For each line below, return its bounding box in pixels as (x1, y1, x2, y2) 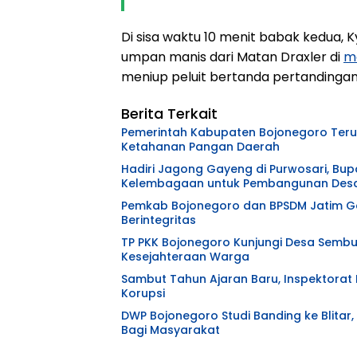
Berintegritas (121, 211, 196, 228)
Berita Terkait (121, 103, 218, 124)
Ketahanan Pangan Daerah (121, 138, 280, 155)
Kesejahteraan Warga (121, 248, 249, 265)
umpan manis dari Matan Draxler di (121, 47, 343, 66)
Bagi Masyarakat (121, 321, 220, 338)
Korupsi (121, 284, 165, 301)
